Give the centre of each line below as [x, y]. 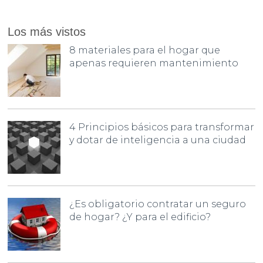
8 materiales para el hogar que [145, 50]
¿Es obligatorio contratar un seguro [158, 204]
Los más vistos [47, 31]
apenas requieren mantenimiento [154, 63]
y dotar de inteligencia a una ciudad [158, 140]
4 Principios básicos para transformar [162, 127]
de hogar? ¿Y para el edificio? [140, 217]
